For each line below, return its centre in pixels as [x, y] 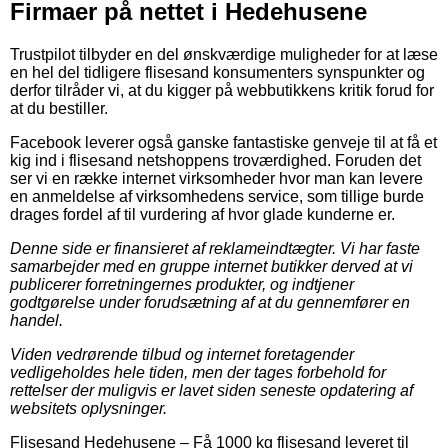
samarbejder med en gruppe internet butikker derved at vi [211, 267]
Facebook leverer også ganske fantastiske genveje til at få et [223, 143]
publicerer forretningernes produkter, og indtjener [182, 285]
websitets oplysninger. [88, 409]
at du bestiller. [59, 109]
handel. [36, 321]
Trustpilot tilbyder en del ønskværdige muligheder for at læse [224, 55]
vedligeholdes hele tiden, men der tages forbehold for [198, 373]
